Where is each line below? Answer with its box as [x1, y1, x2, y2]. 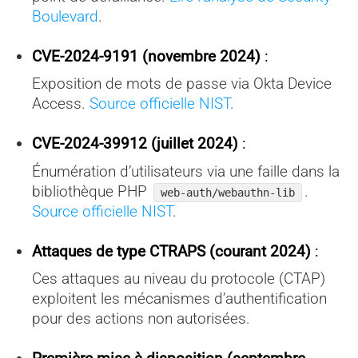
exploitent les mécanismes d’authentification [31, 289, 327, 308]
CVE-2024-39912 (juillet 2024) [31, 134, 238, 153]
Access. [31, 94, 89, 113]
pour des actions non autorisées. [31, 309, 250, 328]
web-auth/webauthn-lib [161, 185, 296, 199]
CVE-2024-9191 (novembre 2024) [31, 46, 261, 66]
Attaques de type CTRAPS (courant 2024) [31, 241, 311, 261]
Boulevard [31, 6, 98, 26]
